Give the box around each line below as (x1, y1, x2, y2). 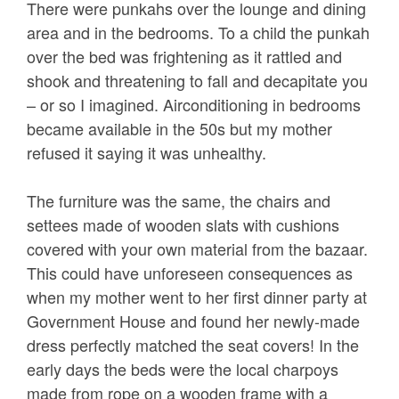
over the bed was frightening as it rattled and (27, 45, 342, 69)
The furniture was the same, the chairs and (27, 189, 330, 213)
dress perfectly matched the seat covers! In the (27, 333, 359, 357)
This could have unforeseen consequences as (27, 261, 353, 285)
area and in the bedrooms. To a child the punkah (27, 20, 370, 45)
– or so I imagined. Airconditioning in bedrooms (27, 93, 361, 117)
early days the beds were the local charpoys (27, 357, 338, 381)
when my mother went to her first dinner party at (27, 285, 367, 309)
